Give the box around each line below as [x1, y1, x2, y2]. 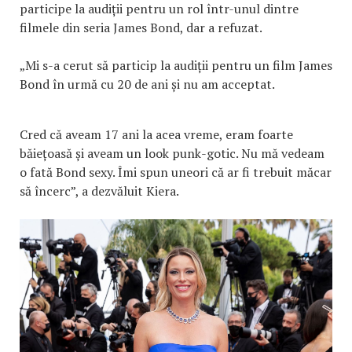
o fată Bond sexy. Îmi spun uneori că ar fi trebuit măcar [20, 163, 332, 181]
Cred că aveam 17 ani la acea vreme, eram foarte [20, 125, 293, 143]
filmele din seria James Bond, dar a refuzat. [20, 18, 262, 36]
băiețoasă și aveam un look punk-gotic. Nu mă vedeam [20, 144, 324, 162]
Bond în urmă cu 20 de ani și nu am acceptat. [20, 75, 274, 93]
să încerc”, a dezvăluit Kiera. [20, 181, 179, 200]
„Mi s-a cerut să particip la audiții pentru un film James [20, 56, 332, 74]
